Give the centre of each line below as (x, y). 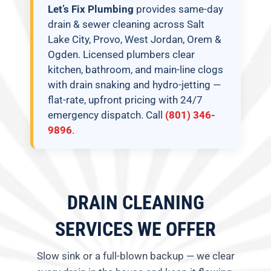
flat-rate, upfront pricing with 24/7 (125, 100)
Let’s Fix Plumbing (91, 10)
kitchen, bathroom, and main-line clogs (135, 70)
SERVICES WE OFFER (135, 230)
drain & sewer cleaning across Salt (126, 25)
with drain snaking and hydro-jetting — (134, 85)
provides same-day (178, 10)
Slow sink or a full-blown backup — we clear (135, 256)
